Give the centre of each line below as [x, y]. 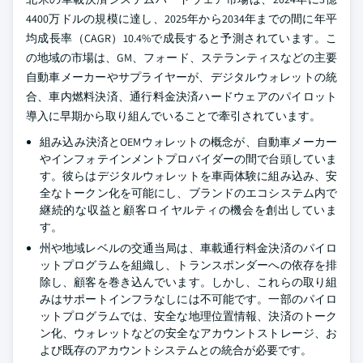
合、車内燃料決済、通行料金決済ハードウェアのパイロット [181, 96]
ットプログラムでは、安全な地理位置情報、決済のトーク [188, 316]
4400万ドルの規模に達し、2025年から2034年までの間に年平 [181, 19]
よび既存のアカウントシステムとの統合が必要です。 [176, 350]
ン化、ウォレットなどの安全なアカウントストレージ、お [188, 333]
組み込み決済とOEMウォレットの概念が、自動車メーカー [188, 142]
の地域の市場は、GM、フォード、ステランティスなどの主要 [181, 58]
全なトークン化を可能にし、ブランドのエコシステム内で [188, 193]
